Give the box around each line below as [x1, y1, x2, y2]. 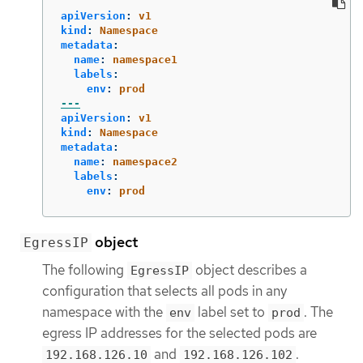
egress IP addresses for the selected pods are [42, 324, 317, 343]
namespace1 [113, 53, 177, 66]
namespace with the [42, 303, 166, 322]
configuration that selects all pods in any [42, 282, 287, 301]
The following [42, 261, 127, 280]
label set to [194, 303, 268, 322]
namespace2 [113, 156, 177, 169]
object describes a [192, 261, 307, 280]
